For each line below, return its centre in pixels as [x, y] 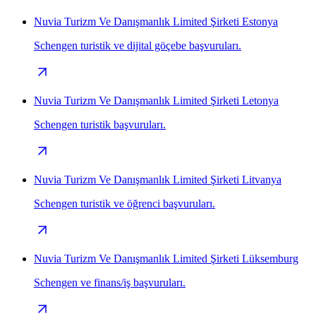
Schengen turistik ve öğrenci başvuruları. [124, 203]
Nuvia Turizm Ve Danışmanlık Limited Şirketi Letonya [156, 100]
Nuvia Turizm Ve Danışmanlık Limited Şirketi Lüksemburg [166, 258]
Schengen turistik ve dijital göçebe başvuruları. [138, 45]
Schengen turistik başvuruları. [100, 124]
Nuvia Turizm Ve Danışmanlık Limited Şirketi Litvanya [158, 179]
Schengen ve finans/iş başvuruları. [110, 282]
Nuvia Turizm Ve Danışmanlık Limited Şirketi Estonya [156, 21]
